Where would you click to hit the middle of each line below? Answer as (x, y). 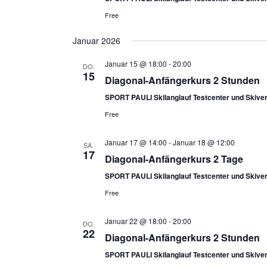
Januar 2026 (96, 41)
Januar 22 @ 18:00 (136, 221)
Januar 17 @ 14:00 (136, 142)
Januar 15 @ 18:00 (136, 63)
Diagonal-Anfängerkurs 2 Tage (174, 159)
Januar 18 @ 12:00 (204, 142)
